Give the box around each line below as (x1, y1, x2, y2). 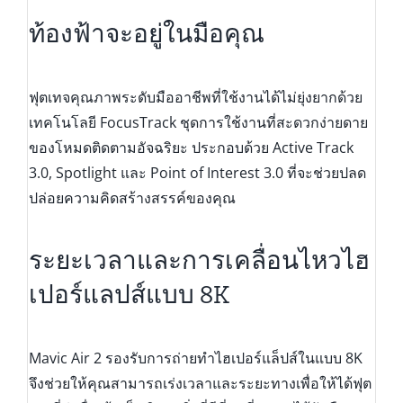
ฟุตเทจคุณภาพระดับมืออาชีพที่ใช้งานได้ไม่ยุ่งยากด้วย (28, 86, 363, 107)
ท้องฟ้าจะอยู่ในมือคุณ (28, 18, 264, 49)
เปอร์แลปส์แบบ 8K (28, 280, 229, 310)
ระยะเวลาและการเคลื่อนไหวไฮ (28, 246, 370, 276)
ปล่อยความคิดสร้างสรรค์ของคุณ (28, 187, 236, 208)
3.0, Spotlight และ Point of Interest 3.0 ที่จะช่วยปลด (28, 162, 366, 183)
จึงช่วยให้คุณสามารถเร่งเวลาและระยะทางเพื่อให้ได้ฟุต (28, 373, 372, 394)
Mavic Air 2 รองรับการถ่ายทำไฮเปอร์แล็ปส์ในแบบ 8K (28, 348, 363, 369)
